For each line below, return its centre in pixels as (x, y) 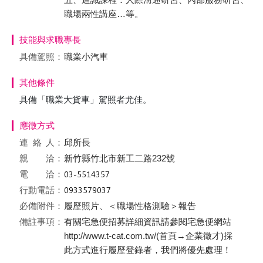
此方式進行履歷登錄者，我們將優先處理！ (148, 250)
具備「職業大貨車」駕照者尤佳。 (85, 100)
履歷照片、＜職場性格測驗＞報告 (130, 206)
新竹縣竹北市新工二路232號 (119, 158)
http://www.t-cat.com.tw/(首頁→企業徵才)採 (148, 236)
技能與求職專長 (50, 40)
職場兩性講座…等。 (104, 14)
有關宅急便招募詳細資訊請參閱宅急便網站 (148, 222)
